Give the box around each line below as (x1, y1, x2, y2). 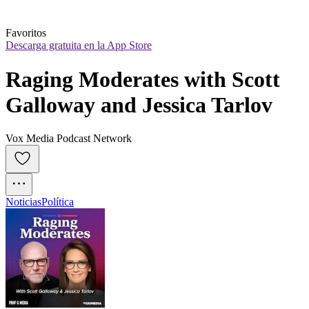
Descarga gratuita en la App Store (6, 39, 152, 52)
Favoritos (6, 27, 46, 39)
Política (41, 196, 74, 208)
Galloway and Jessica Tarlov (6, 92, 272, 117)
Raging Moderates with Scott (6, 66, 280, 92)
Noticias (6, 196, 41, 208)
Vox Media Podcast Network (6, 132, 132, 145)
